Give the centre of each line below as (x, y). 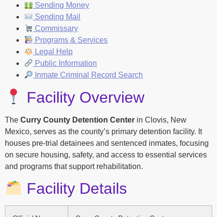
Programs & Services (70, 40)
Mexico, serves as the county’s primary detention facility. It (103, 131)
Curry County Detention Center (77, 120)
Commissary (56, 29)
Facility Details (75, 188)
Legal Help (53, 52)
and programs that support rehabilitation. (74, 166)
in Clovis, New (161, 120)
